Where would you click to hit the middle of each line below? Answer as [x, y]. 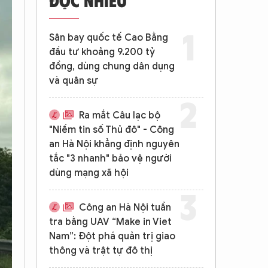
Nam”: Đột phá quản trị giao [112, 236]
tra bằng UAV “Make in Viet [110, 222]
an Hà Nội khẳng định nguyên [114, 144]
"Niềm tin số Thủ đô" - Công [112, 130]
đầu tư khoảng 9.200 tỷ [102, 52]
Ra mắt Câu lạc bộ [118, 115]
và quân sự [74, 81]
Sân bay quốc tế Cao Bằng [109, 38]
